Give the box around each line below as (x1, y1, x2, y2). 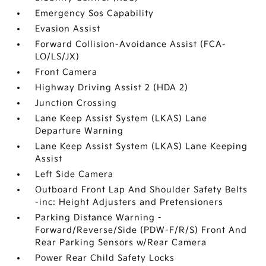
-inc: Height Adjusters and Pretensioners (35, 197, 224, 207)
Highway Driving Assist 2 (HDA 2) (35, 83, 189, 93)
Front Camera (35, 67, 98, 77)
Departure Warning (35, 126, 124, 136)
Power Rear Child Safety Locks (35, 253, 175, 263)
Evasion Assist (35, 24, 101, 34)
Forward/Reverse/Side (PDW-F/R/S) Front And (35, 225, 248, 235)
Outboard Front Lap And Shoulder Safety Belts (35, 185, 248, 195)
